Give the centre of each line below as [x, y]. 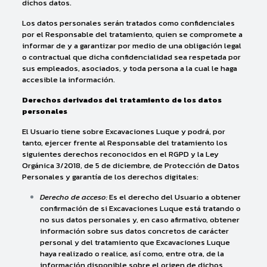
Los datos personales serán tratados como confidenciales [128, 23]
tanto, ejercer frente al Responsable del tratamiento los [125, 143]
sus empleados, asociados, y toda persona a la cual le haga [129, 68]
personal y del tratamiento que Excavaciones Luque [135, 242]
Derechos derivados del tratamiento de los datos [122, 100]
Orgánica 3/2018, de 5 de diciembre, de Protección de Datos [131, 165]
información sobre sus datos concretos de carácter [134, 231]
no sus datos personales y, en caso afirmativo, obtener [139, 220]
